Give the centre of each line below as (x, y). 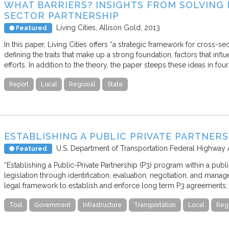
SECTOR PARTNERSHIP (62, 16)
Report (19, 85)
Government (52, 205)
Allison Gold (120, 28)
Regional (82, 85)
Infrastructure (102, 205)
